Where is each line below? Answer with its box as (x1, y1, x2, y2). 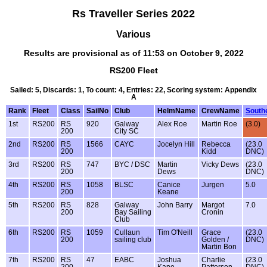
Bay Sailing (114, 209, 151, 216)
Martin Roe (201, 120, 237, 128)
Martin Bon (201, 243, 237, 251)
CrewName (201, 107, 240, 115)
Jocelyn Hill (157, 141, 195, 148)
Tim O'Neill (157, 229, 193, 237)
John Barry (157, 201, 193, 209)
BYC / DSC (114, 161, 150, 169)
